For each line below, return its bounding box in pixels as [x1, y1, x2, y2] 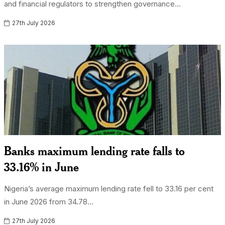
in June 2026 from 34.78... [4, 197, 94, 206]
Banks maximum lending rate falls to [4, 143, 185, 158]
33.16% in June [4, 159, 79, 174]
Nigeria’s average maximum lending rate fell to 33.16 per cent [4, 184, 214, 193]
